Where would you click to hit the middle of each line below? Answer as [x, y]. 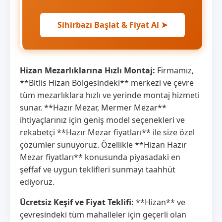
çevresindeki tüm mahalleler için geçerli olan [103, 214]
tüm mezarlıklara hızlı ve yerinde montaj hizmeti [110, 95]
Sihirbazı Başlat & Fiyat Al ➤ [112, 25]
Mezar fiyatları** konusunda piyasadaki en [100, 157]
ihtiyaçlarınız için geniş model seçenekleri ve [102, 120]
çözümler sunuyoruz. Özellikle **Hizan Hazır [103, 144]
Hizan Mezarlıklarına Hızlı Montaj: [87, 70]
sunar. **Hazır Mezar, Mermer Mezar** [93, 107]
